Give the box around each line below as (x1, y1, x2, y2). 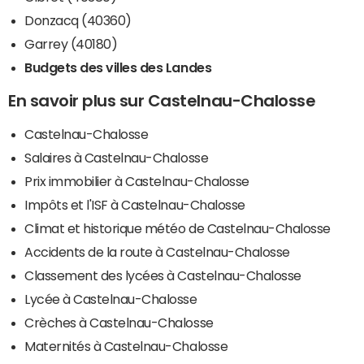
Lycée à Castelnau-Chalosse (24, 292, 197, 305)
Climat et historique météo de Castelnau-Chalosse (24, 221, 331, 235)
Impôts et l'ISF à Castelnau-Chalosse (24, 197, 245, 211)
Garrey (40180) (24, 37, 118, 50)
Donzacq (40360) (24, 13, 132, 27)
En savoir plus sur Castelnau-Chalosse (8, 92, 316, 109)
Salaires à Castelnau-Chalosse (24, 150, 209, 164)
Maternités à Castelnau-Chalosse (24, 339, 228, 353)
